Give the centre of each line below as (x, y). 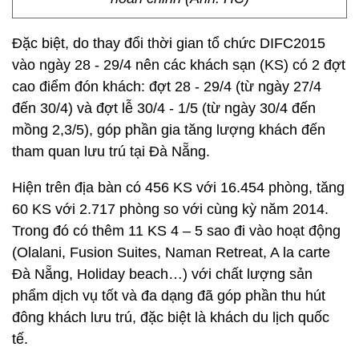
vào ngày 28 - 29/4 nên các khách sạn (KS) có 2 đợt (179, 65)
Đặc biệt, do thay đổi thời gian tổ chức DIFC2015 (169, 43)
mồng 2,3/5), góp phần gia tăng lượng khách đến (169, 130)
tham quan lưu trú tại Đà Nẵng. (111, 151)
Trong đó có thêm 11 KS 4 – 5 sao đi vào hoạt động (176, 231)
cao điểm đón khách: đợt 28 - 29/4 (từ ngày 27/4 (167, 87)
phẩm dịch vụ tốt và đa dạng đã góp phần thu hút (169, 296)
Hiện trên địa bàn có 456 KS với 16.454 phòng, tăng (178, 188)
